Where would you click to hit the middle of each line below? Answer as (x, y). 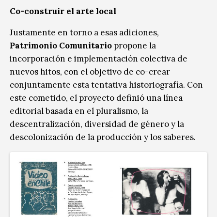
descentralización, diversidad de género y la (97, 124)
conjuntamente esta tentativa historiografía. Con (106, 85)
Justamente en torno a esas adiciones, (84, 32)
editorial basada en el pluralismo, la (79, 111)
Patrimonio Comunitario (61, 45)
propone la (134, 45)
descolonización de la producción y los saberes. (104, 137)
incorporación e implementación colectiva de (99, 58)
